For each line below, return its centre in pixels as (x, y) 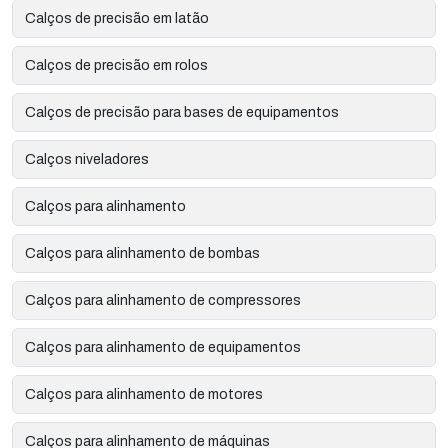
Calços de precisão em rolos (116, 65)
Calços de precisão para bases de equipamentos (182, 112)
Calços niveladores (87, 159)
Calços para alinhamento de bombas (142, 253)
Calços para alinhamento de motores (144, 394)
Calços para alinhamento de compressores (163, 300)
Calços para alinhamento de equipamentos (163, 347)
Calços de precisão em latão (117, 18)
